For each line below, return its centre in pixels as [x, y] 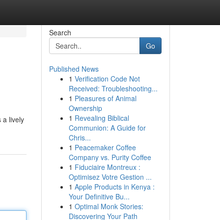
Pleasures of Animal [105, 98]
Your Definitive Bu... [99, 196]
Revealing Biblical [102, 118]
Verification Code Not [107, 79]
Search [60, 32]
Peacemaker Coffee [105, 147]
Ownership [85, 108]
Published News [74, 69]
